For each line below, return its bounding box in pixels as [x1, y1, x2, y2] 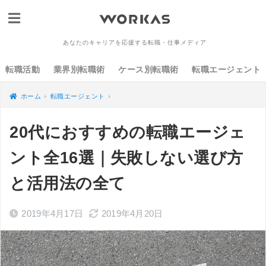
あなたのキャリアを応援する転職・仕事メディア [62, 39, 207, 47]
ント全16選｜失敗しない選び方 [9, 149, 243, 167]
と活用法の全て [9, 175, 126, 192]
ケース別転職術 [118, 65, 179, 74]
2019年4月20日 [101, 208, 163, 218]
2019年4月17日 [21, 208, 84, 218]
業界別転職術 [53, 65, 105, 74]
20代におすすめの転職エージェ [9, 123, 246, 141]
